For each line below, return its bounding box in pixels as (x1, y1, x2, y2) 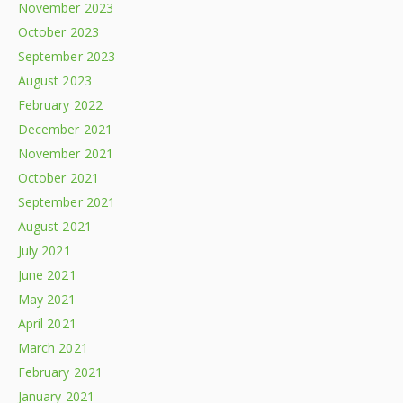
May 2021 (18, 290, 76, 308)
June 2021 (18, 265, 76, 283)
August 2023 (18, 71, 92, 89)
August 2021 (18, 217, 92, 235)
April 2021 (18, 314, 76, 332)
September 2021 (18, 193, 115, 210)
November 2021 (18, 144, 113, 162)
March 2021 (18, 338, 88, 356)
